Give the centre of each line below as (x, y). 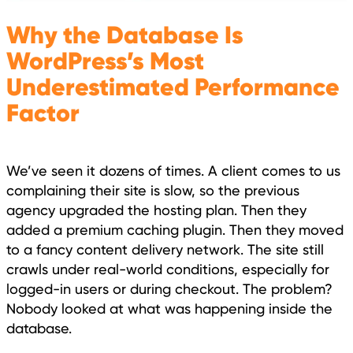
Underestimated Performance (173, 87)
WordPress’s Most (105, 61)
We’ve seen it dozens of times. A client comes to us (173, 170)
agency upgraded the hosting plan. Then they (156, 210)
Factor (43, 113)
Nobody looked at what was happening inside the (169, 308)
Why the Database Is (125, 35)
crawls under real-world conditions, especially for (168, 269)
